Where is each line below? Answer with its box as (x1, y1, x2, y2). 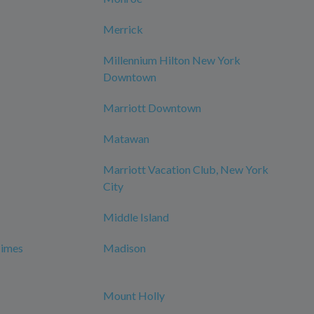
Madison (103, 241, 146, 254)
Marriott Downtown (103, 101, 201, 114)
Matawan (103, 132, 149, 145)
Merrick (103, 22, 143, 36)
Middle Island (103, 210, 169, 224)
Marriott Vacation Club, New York (103, 163, 268, 176)
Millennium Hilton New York (103, 53, 240, 67)
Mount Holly (103, 289, 165, 302)
